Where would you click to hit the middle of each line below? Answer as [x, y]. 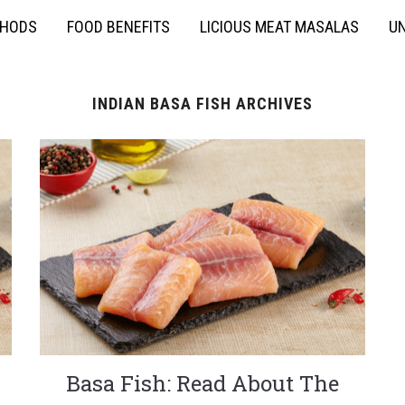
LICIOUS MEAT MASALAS [279, 27]
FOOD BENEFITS [118, 27]
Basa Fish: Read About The [202, 384]
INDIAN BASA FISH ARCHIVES [202, 104]
